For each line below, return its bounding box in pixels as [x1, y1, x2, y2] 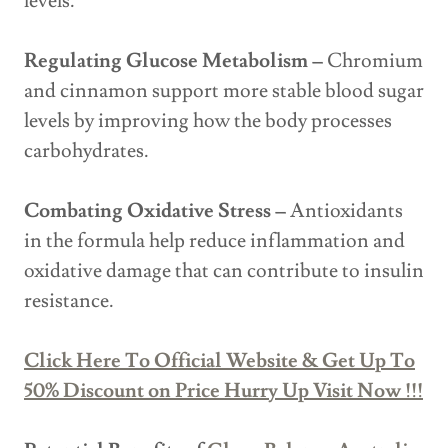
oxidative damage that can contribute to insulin [24, 258, 424, 285]
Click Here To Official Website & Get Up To [24, 348, 415, 375]
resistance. [24, 288, 114, 315]
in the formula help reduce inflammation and [24, 228, 405, 255]
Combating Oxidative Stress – [24, 198, 286, 225]
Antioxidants [286, 198, 403, 225]
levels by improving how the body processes [24, 108, 392, 135]
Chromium [323, 48, 423, 75]
